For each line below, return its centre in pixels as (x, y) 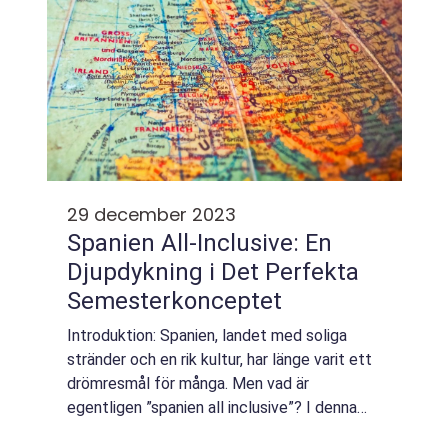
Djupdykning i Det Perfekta (213, 272)
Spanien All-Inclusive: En (199, 243)
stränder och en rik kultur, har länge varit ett (219, 359)
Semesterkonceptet (174, 301)
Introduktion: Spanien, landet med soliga (207, 335)
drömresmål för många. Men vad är (188, 383)
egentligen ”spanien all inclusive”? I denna (212, 407)
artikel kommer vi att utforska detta (194, 431)
